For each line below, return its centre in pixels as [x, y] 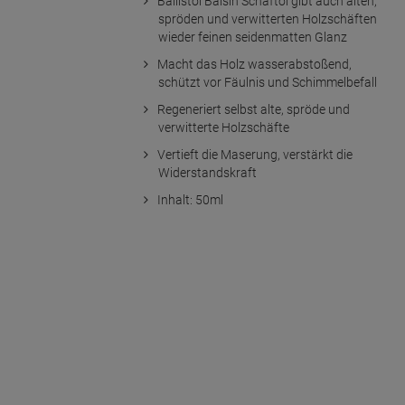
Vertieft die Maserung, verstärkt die [254, 155]
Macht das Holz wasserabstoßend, [254, 64]
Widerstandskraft [207, 173]
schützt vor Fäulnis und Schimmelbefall [267, 82]
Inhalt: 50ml [190, 200]
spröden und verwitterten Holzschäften [267, 19]
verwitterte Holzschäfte [223, 127]
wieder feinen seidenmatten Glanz [252, 37]
